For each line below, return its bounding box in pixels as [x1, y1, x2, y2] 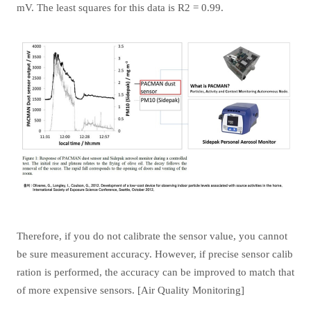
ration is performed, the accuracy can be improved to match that [17, 267, 294, 278]
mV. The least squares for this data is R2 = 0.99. [17, 2, 224, 13]
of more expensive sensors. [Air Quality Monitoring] [17, 285, 244, 296]
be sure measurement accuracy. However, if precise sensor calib [17, 249, 293, 260]
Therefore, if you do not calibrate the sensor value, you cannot [17, 230, 287, 242]
